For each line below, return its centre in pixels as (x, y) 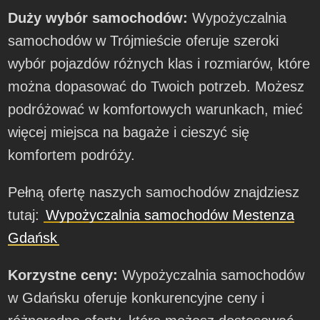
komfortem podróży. (72, 155)
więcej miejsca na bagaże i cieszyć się (129, 132)
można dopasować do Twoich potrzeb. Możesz (156, 87)
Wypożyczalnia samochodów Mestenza (170, 215)
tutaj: (26, 215)
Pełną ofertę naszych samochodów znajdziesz (154, 192)
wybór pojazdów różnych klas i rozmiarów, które (159, 64)
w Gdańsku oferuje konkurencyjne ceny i (136, 298)
